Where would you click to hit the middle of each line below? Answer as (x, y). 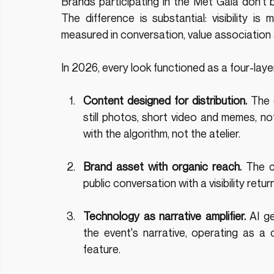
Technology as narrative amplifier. (165, 216)
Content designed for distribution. (165, 101)
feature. (102, 249)
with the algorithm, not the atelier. (162, 134)
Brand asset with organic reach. (162, 167)
